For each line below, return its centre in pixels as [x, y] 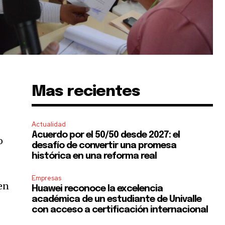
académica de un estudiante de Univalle [117, 199]
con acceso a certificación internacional [120, 210]
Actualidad [49, 124]
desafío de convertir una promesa [104, 146]
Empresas [47, 178]
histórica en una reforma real [94, 156]
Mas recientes [86, 92]
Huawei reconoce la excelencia [97, 189]
